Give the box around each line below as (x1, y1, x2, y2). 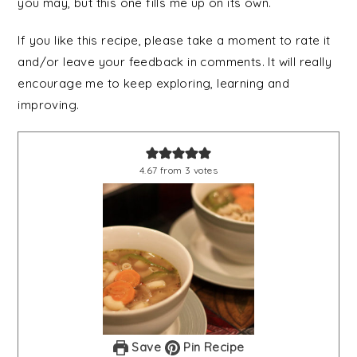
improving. (18, 96, 80, 112)
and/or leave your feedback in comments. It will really (18, 53, 331, 69)
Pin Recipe (180, 339, 245, 355)
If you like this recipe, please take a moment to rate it (18, 32, 331, 48)
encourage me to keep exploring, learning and (18, 75, 289, 91)
